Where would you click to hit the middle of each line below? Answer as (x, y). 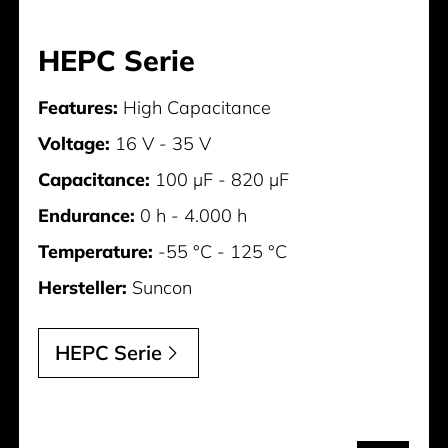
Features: (78, 107)
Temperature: (96, 251)
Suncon (160, 287)
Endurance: (87, 215)
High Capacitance (195, 107)
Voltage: (74, 143)
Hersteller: (83, 287)
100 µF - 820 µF (220, 179)
